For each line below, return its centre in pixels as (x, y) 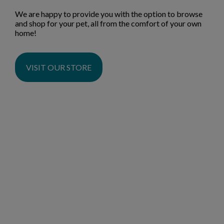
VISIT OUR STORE (59, 67)
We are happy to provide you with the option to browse (109, 14)
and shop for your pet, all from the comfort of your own (108, 23)
